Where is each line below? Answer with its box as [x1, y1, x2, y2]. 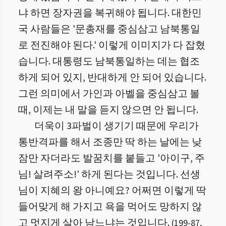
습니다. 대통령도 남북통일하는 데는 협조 [18, 54, 200, 69]
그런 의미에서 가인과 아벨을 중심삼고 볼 [18, 87, 200, 101]
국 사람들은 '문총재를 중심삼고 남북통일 [18, 22, 200, 36]
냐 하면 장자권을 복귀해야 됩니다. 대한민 [18, 6, 202, 20]
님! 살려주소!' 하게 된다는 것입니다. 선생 [18, 167, 200, 182]
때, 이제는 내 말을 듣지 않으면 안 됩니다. [18, 103, 198, 117]
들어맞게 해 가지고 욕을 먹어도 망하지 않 [18, 200, 202, 214]
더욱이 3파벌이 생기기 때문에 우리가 [34, 119, 199, 133]
